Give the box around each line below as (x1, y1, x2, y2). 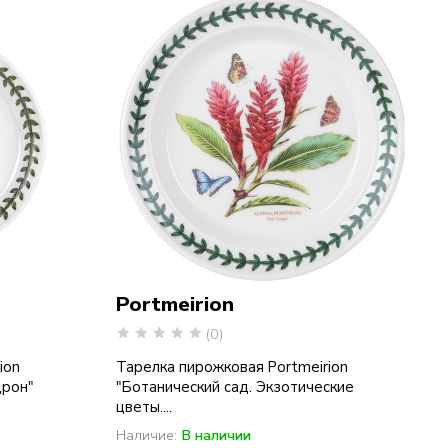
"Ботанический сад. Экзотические (115, 377, 354, 398)
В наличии (180, 425, 251, 446)
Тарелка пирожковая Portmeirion (115, 357, 348, 378)
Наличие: (115, 425, 177, 446)
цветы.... (115, 397, 172, 418)
